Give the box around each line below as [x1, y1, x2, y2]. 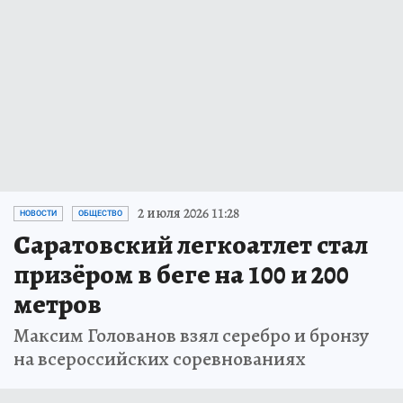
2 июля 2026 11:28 [138, 203, 239, 224]
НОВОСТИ [20, 209, 57, 219]
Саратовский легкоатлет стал [13, 227, 368, 264]
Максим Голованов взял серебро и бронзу [13, 322, 369, 350]
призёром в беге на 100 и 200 [13, 256, 349, 293]
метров [13, 286, 102, 323]
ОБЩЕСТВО [78, 209, 122, 219]
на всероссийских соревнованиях [13, 345, 306, 373]
